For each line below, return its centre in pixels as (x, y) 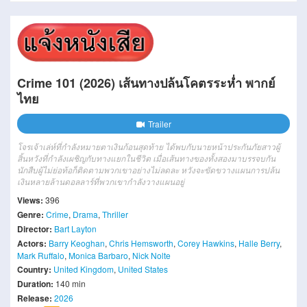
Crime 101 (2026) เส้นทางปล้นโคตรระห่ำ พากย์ (146, 83)
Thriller (115, 214)
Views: (30, 200)
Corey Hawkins (206, 243)
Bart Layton (75, 229)
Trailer (159, 124)
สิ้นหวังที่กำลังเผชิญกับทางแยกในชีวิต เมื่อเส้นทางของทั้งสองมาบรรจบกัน (146, 158)
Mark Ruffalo (41, 255)
